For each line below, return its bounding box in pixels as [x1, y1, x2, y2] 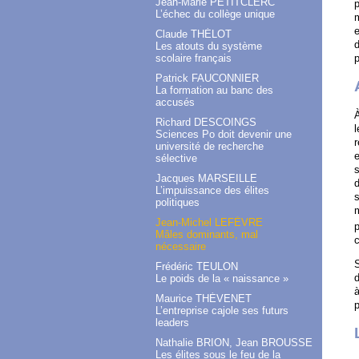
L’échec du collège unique [155, 8, 275, 21]
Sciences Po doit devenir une [155, 128, 292, 141]
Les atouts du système [155, 40, 262, 53]
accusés [155, 96, 195, 109]
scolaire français [155, 52, 232, 65]
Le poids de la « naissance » [155, 272, 288, 285]
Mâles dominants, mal [155, 228, 258, 241]
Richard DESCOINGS [155, 116, 256, 129]
